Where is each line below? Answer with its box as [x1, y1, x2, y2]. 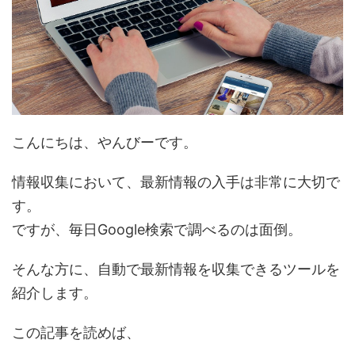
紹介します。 [12, 284, 97, 301]
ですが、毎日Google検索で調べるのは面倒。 [12, 220, 302, 238]
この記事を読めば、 [12, 323, 140, 341]
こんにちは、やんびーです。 [12, 133, 197, 151]
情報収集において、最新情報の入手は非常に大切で [12, 173, 340, 190]
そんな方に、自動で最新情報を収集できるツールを [12, 260, 340, 277]
